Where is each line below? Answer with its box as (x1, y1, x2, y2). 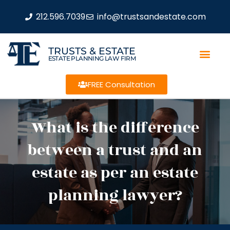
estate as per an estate (32, 161, 198, 185)
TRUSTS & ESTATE (48, 45, 136, 57)
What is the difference (31, 116, 199, 140)
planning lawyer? (48, 184, 182, 207)
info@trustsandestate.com (97, 10, 206, 23)
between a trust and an (28, 139, 202, 162)
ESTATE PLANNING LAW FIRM (48, 54, 136, 62)
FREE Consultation (87, 79, 155, 90)
